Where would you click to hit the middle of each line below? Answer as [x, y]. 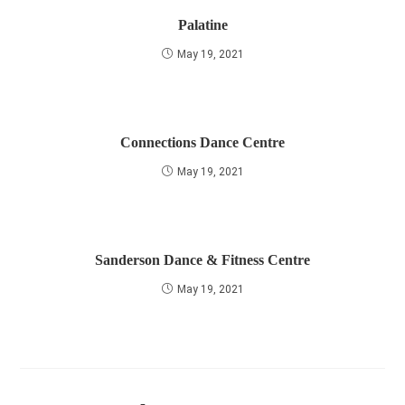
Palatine [202, 25]
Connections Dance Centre [202, 142]
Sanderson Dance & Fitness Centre [202, 260]
